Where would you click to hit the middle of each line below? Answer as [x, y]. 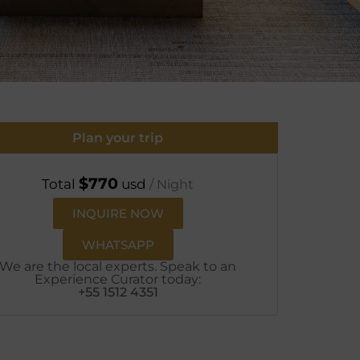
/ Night [170, 184]
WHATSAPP [118, 245]
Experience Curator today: [118, 279]
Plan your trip [118, 138]
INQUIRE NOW [118, 213]
